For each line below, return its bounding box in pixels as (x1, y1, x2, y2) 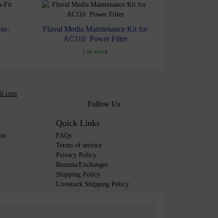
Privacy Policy (55, 151, 96, 159)
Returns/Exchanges (55, 161, 108, 168)
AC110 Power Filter (63, 34, 127, 43)
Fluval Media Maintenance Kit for (43, 24, 148, 33)
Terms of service (55, 141, 102, 149)
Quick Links (55, 118, 100, 128)
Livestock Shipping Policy (55, 180, 129, 188)
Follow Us (88, 99, 121, 108)
